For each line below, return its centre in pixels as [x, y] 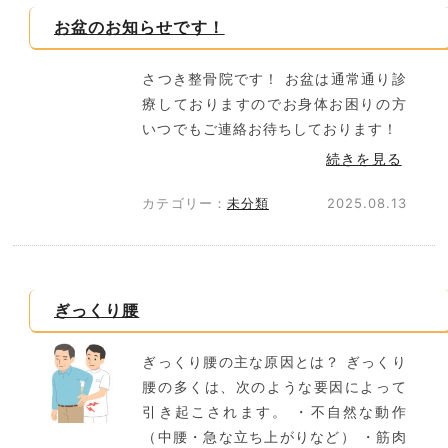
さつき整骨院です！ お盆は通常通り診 [274, 78]
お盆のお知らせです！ [139, 27]
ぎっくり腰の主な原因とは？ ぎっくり [274, 361]
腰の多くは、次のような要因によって [274, 386]
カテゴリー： [184, 203]
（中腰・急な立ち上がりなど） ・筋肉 [274, 436]
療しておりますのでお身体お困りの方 [274, 103]
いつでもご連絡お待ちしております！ [270, 128]
